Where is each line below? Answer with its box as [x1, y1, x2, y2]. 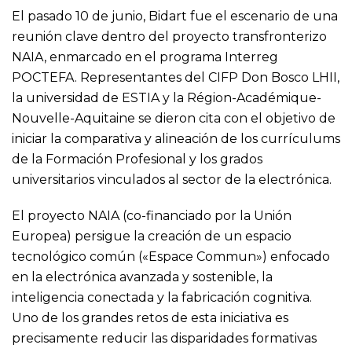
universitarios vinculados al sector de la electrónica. [12, 171, 332, 187]
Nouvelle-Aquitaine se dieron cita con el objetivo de [12, 110, 335, 126]
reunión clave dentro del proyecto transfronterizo [12, 28, 327, 44]
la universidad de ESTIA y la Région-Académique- [12, 90, 321, 105]
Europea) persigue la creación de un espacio [12, 228, 291, 244]
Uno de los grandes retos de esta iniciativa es [12, 310, 288, 325]
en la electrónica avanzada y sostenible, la [12, 269, 273, 284]
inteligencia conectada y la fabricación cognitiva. [12, 289, 312, 305]
